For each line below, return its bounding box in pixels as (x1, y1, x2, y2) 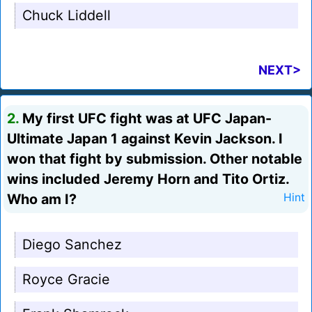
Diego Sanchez (22, 236, 122, 253)
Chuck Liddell (22, 7, 111, 24)
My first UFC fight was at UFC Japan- (19, 110, 272, 127)
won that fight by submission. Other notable (7, 150, 302, 168)
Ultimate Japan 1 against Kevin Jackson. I (7, 130, 283, 148)
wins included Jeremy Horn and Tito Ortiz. (7, 171, 289, 188)
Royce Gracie (22, 271, 110, 288)
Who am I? (7, 191, 77, 208)
